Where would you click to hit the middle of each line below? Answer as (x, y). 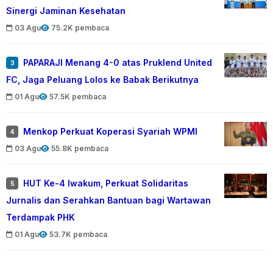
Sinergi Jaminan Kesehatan (66, 11)
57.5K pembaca (78, 97)
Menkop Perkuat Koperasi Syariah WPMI (110, 132)
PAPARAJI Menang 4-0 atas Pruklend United (118, 63)
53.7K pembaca (78, 235)
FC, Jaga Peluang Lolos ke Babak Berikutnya (102, 80)
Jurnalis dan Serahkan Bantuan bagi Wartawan (108, 200)
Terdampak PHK (41, 218)
